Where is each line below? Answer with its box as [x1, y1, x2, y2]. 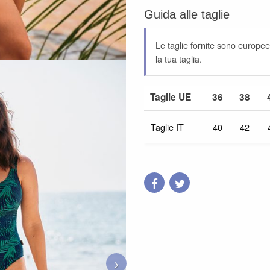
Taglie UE [150, 90, 191, 104]
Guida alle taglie [144, 7, 230, 21]
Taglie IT [151, 120, 184, 133]
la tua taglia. [155, 52, 202, 65]
